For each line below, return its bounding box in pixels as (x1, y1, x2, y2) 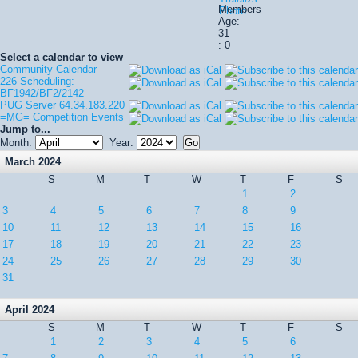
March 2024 (5, 156, 61, 168)
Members (218, 3, 261, 15)
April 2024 (5, 304, 54, 316)
